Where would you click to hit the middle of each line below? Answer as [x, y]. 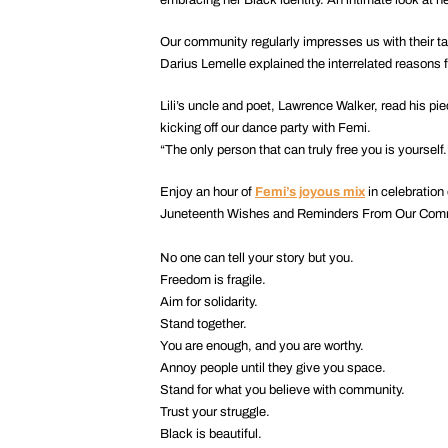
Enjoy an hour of [207, 191]
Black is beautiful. [211, 433]
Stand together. [203, 323]
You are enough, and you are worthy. [262, 345]
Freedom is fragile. [213, 279]
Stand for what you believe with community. [282, 389]
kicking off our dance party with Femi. [265, 127]
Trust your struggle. [215, 411]
